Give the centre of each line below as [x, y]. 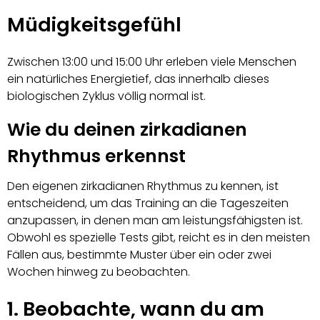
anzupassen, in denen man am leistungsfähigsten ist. [155, 221]
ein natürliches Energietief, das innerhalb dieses [138, 79]
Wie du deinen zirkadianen [127, 129]
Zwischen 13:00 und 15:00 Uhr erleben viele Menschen [152, 61]
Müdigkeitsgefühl [94, 24]
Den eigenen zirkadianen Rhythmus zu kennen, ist [143, 186]
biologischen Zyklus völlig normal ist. [106, 96]
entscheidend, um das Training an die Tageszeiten [148, 204]
